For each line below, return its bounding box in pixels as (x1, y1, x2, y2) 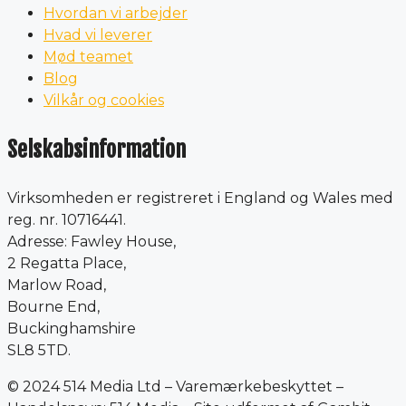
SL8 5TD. (7, 342, 71, 360)
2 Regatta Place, (7, 255, 126, 273)
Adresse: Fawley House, (7, 233, 176, 251)
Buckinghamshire (7, 320, 136, 338)
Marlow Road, (7, 276, 106, 295)
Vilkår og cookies (43, 92, 164, 110)
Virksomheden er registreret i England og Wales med (7, 189, 393, 208)
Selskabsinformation (7, 136, 186, 164)
